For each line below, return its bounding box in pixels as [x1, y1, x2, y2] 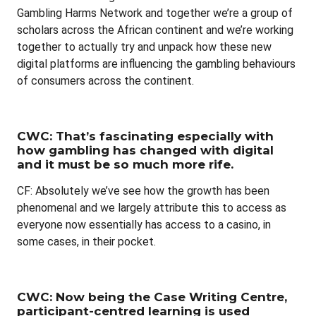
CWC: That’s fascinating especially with [17, 128, 274, 143]
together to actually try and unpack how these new [17, 39, 272, 54]
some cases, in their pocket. [17, 234, 156, 248]
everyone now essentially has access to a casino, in [17, 217, 271, 231]
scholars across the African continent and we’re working [17, 23, 293, 37]
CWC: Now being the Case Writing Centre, [17, 289, 287, 304]
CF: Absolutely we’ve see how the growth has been [17, 183, 269, 197]
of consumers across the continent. [17, 73, 194, 87]
